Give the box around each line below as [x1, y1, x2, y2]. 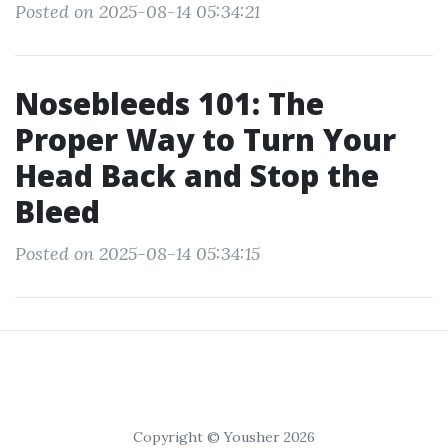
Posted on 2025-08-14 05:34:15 [15, 242, 260, 265]
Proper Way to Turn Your [15, 119, 396, 160]
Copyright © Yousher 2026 [133, 428, 315, 446]
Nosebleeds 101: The [15, 83, 324, 124]
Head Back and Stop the [15, 155, 379, 196]
